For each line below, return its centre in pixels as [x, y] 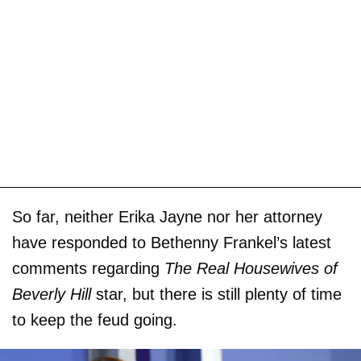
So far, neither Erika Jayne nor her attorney [167, 216]
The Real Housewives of [251, 268]
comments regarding [88, 268]
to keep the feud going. [95, 320]
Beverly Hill [54, 294]
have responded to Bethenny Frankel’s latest [172, 242]
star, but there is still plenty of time [219, 294]
